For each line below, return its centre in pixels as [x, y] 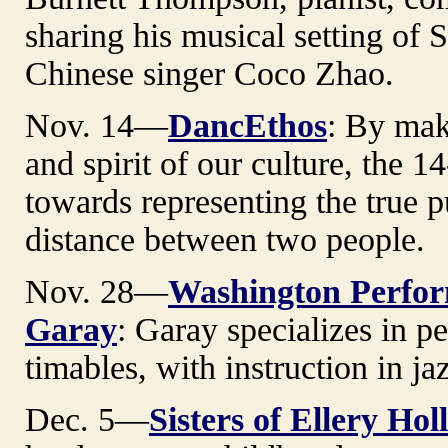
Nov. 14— [96, 125]
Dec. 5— [87, 419]
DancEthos [247, 125]
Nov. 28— [96, 291]
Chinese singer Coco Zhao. [209, 73]
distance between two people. [225, 239]
